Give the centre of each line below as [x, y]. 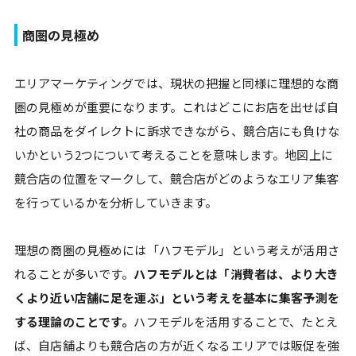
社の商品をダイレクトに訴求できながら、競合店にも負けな [177, 131]
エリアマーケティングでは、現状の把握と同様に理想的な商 [176, 83]
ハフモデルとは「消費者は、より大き [236, 274]
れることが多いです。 [74, 274]
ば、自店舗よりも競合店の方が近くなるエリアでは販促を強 [177, 345]
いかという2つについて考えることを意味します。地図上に [174, 155]
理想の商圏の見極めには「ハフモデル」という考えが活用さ [177, 250]
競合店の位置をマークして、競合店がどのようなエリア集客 [176, 178]
